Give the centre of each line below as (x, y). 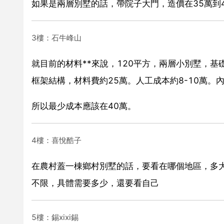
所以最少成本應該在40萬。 (84, 106)
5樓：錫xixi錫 (55, 217)
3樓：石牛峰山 (56, 37)
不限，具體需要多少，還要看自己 (95, 183)
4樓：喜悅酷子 (56, 140)
